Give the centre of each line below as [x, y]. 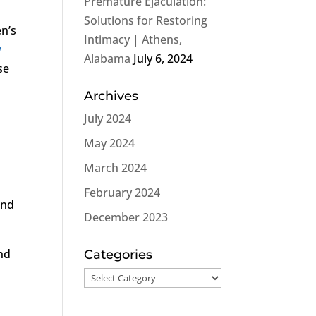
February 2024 [122, 193]
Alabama [108, 59]
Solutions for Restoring [146, 20]
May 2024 [110, 143]
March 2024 [116, 168]
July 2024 [108, 119]
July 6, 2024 [163, 59]
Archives [111, 96]
